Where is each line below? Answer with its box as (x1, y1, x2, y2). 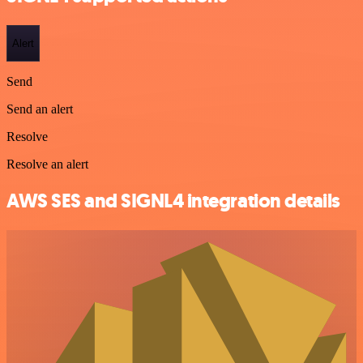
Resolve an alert (6, 157, 88, 172)
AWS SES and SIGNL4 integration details (6, 188, 340, 215)
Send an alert (6, 102, 73, 117)
